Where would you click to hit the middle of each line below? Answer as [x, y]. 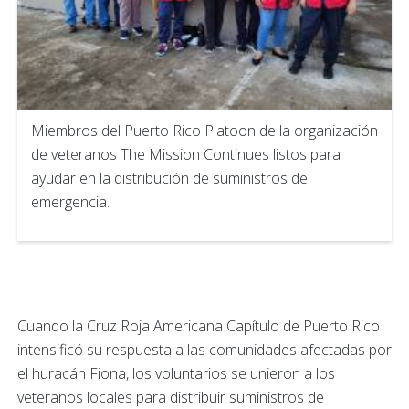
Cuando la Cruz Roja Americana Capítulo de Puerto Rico [199, 326]
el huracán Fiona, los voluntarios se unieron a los [176, 374]
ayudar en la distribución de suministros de [169, 178]
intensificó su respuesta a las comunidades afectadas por [204, 350]
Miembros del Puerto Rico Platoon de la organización [204, 131]
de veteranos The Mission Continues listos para [186, 155]
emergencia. [70, 202]
